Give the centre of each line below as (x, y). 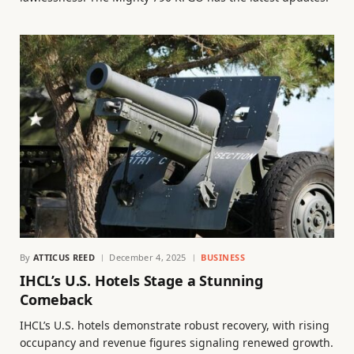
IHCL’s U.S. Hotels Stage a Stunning (141, 280)
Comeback (56, 299)
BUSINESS (223, 257)
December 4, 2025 (148, 257)
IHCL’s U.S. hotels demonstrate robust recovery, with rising (175, 325)
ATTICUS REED (64, 257)
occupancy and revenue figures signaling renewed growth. (177, 342)
